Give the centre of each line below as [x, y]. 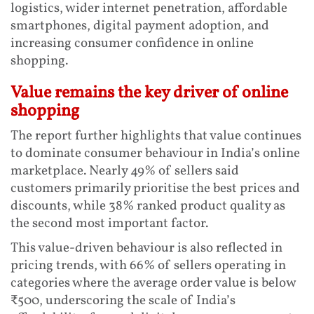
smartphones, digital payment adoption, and [140, 26]
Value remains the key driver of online [149, 94]
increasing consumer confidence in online [132, 44]
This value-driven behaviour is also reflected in [146, 248]
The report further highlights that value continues [156, 136]
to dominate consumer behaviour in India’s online [155, 154]
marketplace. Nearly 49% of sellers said [125, 171]
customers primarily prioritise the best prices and [155, 189]
